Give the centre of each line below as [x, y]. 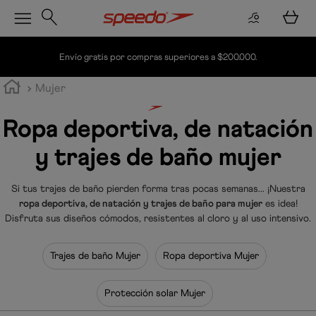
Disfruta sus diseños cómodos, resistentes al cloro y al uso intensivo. [158, 218]
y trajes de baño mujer [158, 157]
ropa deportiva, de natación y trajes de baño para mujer [140, 203]
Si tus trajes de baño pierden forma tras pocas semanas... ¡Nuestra [158, 189]
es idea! [280, 203]
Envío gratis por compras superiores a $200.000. [158, 57]
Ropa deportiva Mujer [211, 256]
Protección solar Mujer [154, 293]
